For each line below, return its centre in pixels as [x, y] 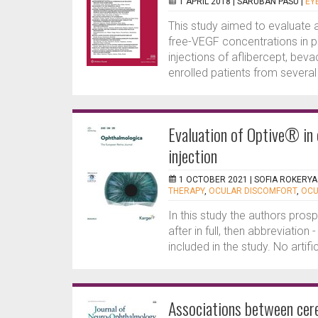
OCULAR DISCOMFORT [253, 191]
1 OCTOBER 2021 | [216, 180]
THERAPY [186, 191]
